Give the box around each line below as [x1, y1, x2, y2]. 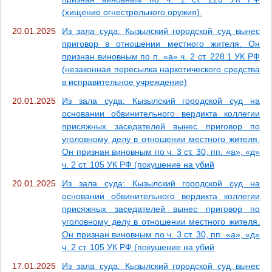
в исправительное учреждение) [62, 76, 187, 87]
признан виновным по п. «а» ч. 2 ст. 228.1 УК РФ [62, 51, 260, 61]
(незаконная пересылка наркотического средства [62, 64, 260, 74]
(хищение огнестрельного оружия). [62, 7, 202, 17]
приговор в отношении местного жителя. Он [62, 38, 260, 49]
